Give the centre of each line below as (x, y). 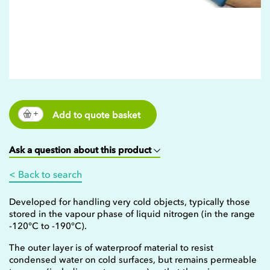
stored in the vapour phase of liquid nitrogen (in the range (132, 214)
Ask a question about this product (81, 150)
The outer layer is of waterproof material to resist (111, 248)
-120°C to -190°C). (48, 226)
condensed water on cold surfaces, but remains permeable (133, 260)
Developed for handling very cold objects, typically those (130, 202)
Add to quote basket (96, 115)
